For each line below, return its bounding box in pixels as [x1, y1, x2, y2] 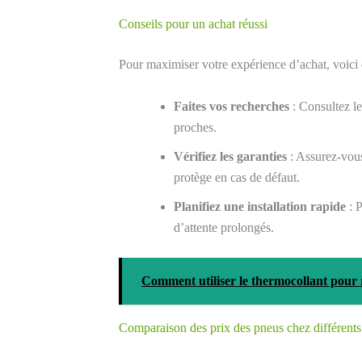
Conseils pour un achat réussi [119, 17, 267, 32]
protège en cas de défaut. [174, 170, 300, 184]
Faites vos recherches [174, 99, 289, 113]
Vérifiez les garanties [174, 149, 287, 163]
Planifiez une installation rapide [174, 199, 346, 213]
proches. [174, 120, 217, 134]
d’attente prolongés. [174, 220, 274, 234]
